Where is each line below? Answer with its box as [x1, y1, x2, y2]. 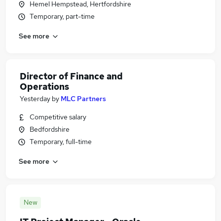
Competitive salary [30, 112, 86, 121]
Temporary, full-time [30, 137, 92, 146]
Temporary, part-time [30, 12, 95, 21]
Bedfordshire [30, 125, 70, 134]
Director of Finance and [20, 71, 123, 82]
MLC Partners [61, 94, 106, 103]
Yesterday [20, 94, 50, 103]
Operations [20, 81, 69, 92]
